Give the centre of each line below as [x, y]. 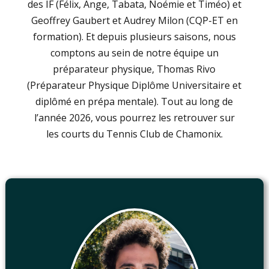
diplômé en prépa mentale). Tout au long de [134, 102]
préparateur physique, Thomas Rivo [134, 69]
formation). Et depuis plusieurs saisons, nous [134, 37]
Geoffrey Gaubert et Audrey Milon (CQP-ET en [134, 21]
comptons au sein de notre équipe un [134, 53]
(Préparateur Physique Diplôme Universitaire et [134, 86]
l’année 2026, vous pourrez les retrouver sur [134, 118]
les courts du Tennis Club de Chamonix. [134, 134]
